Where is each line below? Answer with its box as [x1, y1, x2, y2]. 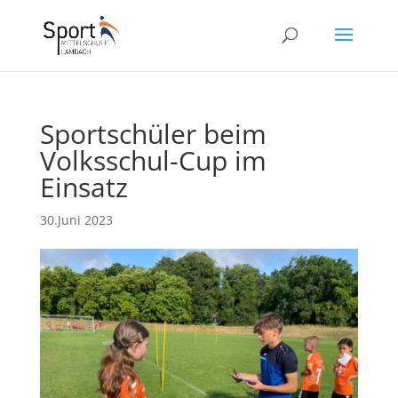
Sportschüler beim [39, 115, 267, 152]
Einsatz [39, 169, 128, 205]
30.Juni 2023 [39, 211, 113, 228]
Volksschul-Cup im [39, 142, 267, 179]
